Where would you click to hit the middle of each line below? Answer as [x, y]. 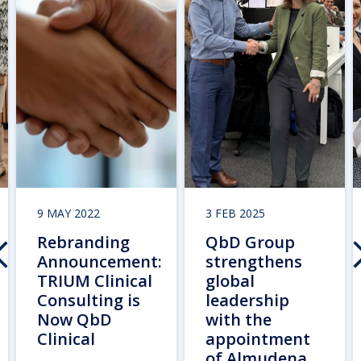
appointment [258, 338]
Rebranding [83, 242]
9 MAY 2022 [68, 213]
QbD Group [250, 242]
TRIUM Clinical [95, 280]
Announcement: [100, 261]
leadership [247, 300]
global [230, 280]
